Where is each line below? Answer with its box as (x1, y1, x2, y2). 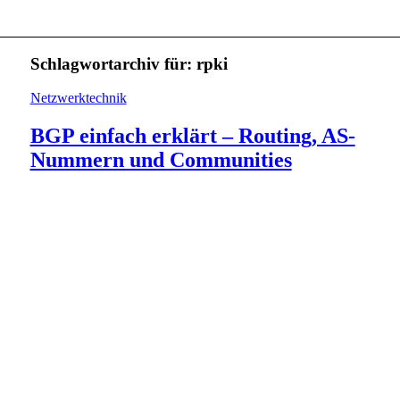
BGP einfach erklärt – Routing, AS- (29, 124, 355, 148)
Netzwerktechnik (29, 90, 127, 106)
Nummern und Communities (29, 148, 292, 172)
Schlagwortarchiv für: (29, 54, 196, 73)
